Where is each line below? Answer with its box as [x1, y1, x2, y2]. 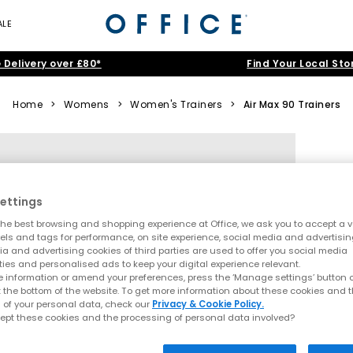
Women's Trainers [130, 98, 222, 111]
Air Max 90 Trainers [243, 98, 340, 111]
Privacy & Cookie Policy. [152, 298, 264, 311]
